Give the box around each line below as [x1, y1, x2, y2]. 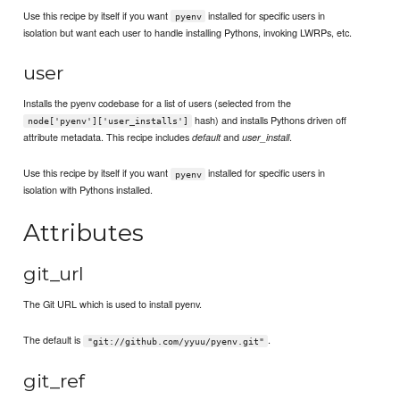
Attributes [23, 218, 145, 248]
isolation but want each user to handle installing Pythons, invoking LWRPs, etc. [23, 24, 353, 39]
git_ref [23, 369, 86, 392]
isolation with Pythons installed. [23, 182, 154, 197]
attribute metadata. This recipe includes [23, 129, 193, 145]
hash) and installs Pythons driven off [192, 112, 347, 128]
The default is [23, 332, 84, 347]
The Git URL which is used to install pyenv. [23, 296, 203, 312]
